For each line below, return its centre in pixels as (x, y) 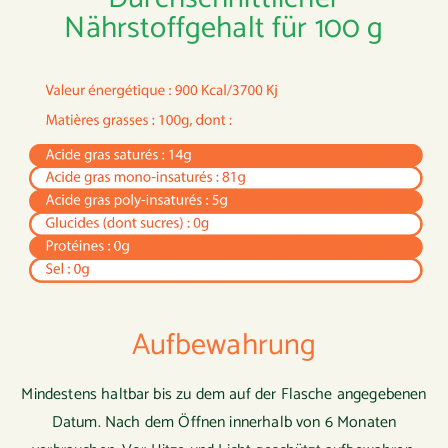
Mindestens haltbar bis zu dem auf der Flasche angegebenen (224, 395)
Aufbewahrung (224, 346)
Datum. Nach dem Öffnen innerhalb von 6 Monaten (224, 423)
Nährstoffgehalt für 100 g (224, 29)
